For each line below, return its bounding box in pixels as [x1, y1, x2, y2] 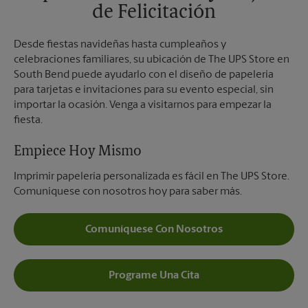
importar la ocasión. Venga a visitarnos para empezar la [14, 100, 272, 111]
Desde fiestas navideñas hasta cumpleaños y [14, 39, 226, 50]
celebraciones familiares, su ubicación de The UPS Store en [14, 54, 289, 65]
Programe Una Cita [109, 269, 199, 281]
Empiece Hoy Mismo [14, 145, 142, 159]
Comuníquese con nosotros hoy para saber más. [14, 186, 242, 197]
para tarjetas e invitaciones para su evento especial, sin [14, 85, 274, 96]
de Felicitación [92, 3, 216, 23]
